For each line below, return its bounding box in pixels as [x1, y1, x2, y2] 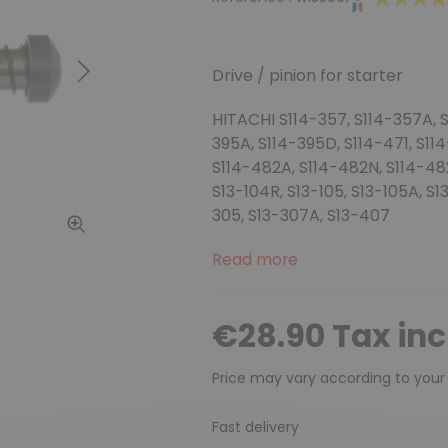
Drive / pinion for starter [211, 64, 403, 88]
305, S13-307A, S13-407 [211, 204, 390, 228]
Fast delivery [211, 416, 299, 437]
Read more [211, 248, 298, 272]
